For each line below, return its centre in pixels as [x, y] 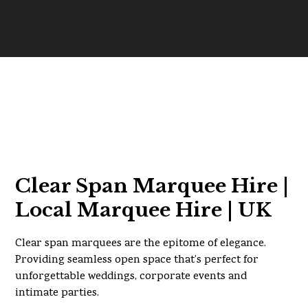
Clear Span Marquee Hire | [152, 186]
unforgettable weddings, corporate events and [131, 277]
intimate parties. [57, 294]
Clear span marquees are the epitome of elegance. [141, 244]
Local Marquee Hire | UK [144, 210]
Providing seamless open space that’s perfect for [137, 261]
